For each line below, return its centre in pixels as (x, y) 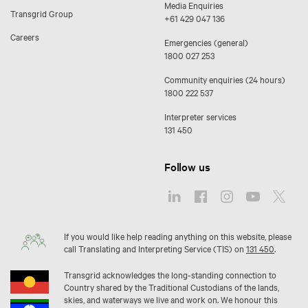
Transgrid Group (42, 13)
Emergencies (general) (206, 42)
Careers (25, 37)
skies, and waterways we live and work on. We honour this (171, 299)
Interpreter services (200, 117)
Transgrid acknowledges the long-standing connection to (170, 275)
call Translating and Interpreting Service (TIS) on (155, 249)
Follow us (187, 167)
